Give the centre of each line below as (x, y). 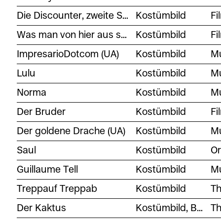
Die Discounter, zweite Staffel (125, 15)
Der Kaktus (41, 208)
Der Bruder (41, 111)
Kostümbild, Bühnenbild (200, 208)
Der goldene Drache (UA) (71, 131)
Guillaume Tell (47, 169)
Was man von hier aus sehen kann (124, 35)
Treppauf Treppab (57, 188)
